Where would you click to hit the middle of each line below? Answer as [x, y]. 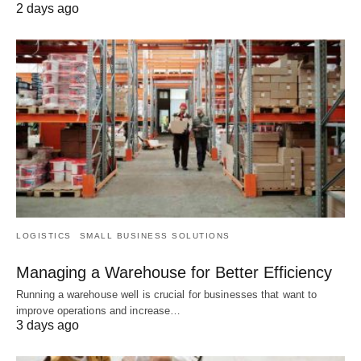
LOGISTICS [44, 236]
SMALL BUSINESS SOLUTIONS [155, 236]
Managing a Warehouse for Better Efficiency [174, 273]
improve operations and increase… [99, 311]
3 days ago [48, 326]
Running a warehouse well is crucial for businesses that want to [167, 295]
